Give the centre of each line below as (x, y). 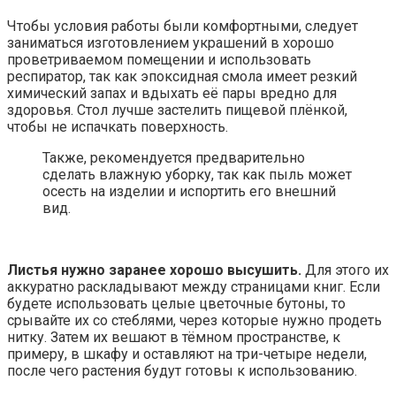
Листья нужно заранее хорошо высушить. (154, 270)
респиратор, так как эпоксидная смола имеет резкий (182, 77)
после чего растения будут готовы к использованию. (182, 371)
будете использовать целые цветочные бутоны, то (176, 304)
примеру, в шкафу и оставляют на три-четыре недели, (187, 354)
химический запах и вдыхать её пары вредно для (172, 94)
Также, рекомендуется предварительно (174, 158)
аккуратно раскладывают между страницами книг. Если (194, 287)
